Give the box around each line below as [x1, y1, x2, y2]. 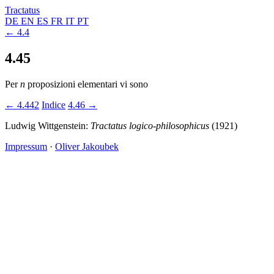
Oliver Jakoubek [55, 141, 119, 152]
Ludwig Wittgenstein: [5, 120, 91, 131]
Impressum [5, 141, 47, 152]
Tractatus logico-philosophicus [91, 120, 209, 131]
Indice [42, 99, 65, 110]
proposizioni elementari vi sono [25, 78, 148, 89]
